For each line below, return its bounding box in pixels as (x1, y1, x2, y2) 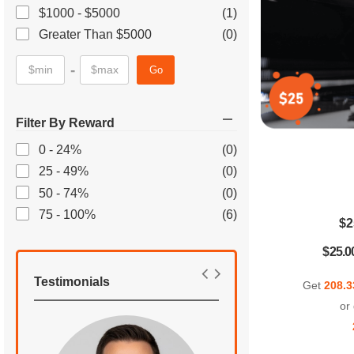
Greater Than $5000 (39, 28, 152, 42)
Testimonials (34, 275, 110, 289)
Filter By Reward (16, 116, 115, 130)
